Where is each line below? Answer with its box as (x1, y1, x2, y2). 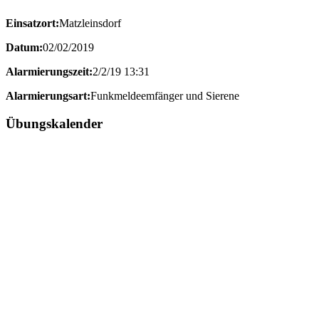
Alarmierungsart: (6, 89, 90, 102)
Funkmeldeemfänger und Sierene (90, 89, 239, 102)
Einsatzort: (6, 16, 59, 29)
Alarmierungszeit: (6, 65, 93, 78)
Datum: (6, 41, 43, 53)
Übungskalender (6, 115, 103, 131)
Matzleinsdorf (59, 16, 121, 29)
